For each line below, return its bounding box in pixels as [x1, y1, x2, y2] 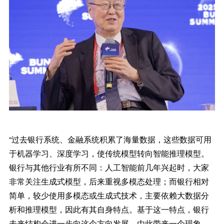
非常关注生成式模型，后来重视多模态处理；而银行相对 [8, 175, 209, 187]
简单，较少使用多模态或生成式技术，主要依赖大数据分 [8, 189, 209, 201]
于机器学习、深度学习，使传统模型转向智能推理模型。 [8, 147, 209, 159]
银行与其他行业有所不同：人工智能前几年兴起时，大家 [8, 161, 209, 173]
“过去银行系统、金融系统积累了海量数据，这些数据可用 [8, 133, 211, 145]
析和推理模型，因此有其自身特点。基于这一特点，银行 [8, 203, 209, 215]
